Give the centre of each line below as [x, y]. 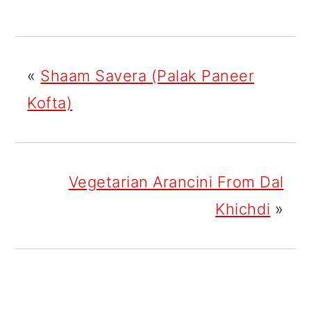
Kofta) [50, 103]
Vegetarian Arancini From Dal [176, 182]
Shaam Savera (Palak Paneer [148, 76]
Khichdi [243, 209]
